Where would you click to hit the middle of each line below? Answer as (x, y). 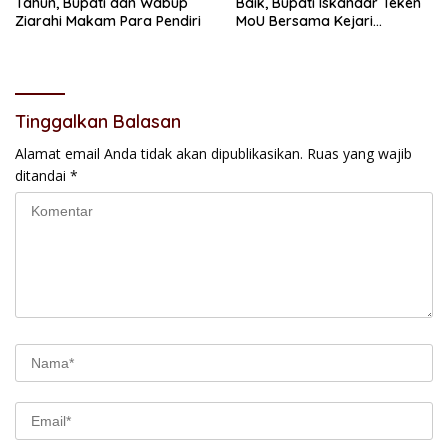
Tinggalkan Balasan (98, 122)
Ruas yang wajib (359, 154)
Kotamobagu (280, 39)
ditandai (42, 176)
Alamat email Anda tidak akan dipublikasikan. (159, 154)
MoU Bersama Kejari (304, 21)
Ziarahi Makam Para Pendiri (108, 21)
